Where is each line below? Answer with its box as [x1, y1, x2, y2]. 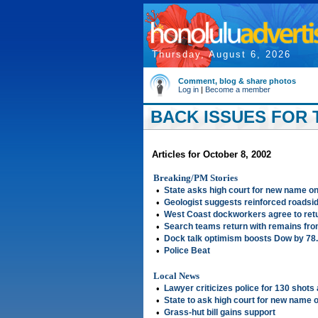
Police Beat [164, 246, 210, 256]
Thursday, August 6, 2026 [152, 49, 291, 60]
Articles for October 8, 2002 [152, 149, 271, 160]
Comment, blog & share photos [178, 77, 296, 85]
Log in [178, 85, 199, 94]
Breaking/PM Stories [153, 172, 238, 183]
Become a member [205, 85, 270, 94]
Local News [153, 270, 199, 281]
